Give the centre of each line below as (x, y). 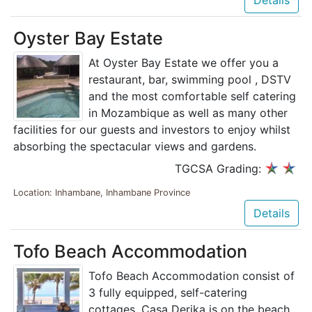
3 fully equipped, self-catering (168, 293)
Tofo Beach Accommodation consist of (192, 276)
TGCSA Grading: (220, 168)
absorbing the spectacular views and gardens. (135, 146)
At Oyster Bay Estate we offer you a (184, 62)
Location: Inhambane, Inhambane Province (102, 193)
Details (272, 213)
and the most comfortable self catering (192, 96)
